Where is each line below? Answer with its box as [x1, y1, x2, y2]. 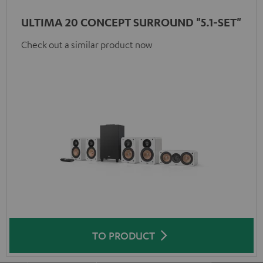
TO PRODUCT [92, 229, 155, 242]
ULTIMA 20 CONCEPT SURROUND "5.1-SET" [21, 15, 241, 29]
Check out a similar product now [21, 39, 152, 50]
